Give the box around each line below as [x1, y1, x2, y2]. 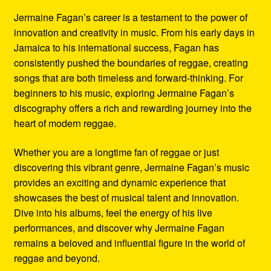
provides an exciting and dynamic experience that [13, 175, 226, 189]
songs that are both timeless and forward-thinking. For [13, 70, 243, 85]
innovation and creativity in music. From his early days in [13, 25, 255, 39]
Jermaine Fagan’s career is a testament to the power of [13, 10, 247, 24]
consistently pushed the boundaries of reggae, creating [13, 55, 248, 70]
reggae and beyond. [13, 250, 100, 265]
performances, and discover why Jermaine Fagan [13, 220, 224, 235]
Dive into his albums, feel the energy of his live [13, 205, 212, 220]
